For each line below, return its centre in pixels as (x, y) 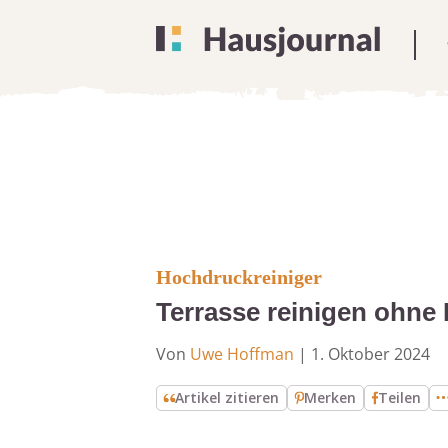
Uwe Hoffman (242, 354)
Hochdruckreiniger (239, 277)
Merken (330, 397)
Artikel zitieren (227, 397)
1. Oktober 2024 (370, 354)
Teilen (400, 397)
